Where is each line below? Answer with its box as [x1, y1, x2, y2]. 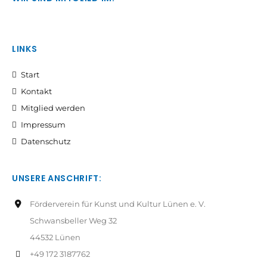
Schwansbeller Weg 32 [30, 216, 117, 225]
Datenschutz [21, 136, 71, 146]
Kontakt [21, 86, 52, 96]
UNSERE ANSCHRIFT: [12, 172, 102, 184]
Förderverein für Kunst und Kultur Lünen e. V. [30, 199, 206, 209]
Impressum [21, 120, 66, 129]
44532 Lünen [30, 232, 80, 242]
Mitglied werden [21, 103, 85, 113]
